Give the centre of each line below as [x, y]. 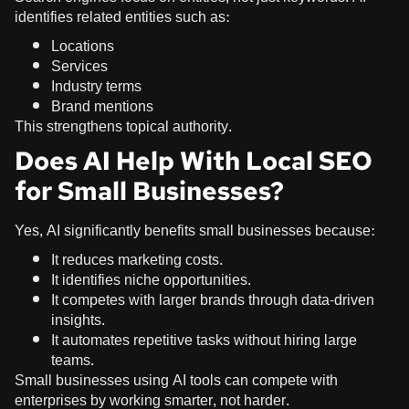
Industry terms [96, 86]
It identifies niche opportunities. [151, 279]
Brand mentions [102, 106]
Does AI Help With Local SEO [194, 160]
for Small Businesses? [149, 190]
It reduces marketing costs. [137, 259]
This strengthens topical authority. [123, 126]
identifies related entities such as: [122, 16]
